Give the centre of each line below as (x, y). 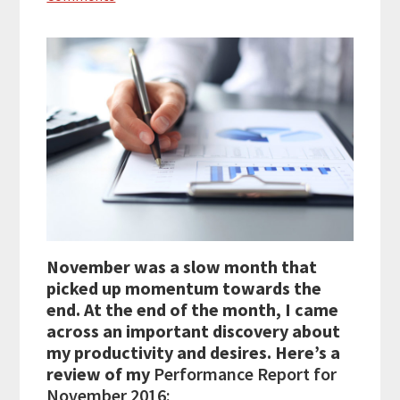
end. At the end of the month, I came (193, 310)
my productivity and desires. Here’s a (194, 353)
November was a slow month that (182, 267)
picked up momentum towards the (184, 288)
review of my (99, 374)
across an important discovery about (194, 331)
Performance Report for (244, 374)
